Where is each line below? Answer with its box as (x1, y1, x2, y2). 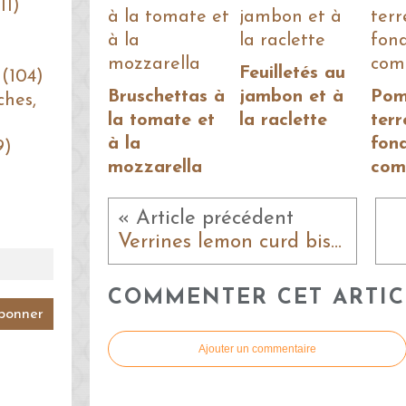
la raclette (239, 111, 327, 130)
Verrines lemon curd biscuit (331, 232, 342, 254)
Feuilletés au (239, 64, 345, 83)
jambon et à (239, 88, 343, 107)
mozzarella (108, 159, 202, 178)
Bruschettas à (108, 88, 225, 107)
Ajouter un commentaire (198, 342, 316, 355)
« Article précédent (118, 208, 294, 230)
